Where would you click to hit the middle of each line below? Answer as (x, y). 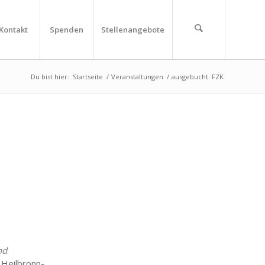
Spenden (67, 30)
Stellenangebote (133, 30)
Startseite (88, 77)
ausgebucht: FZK (198, 77)
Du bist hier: (50, 77)
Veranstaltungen (137, 77)
